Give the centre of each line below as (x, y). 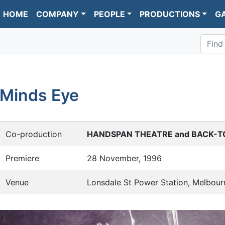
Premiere (22, 158)
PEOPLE (109, 14)
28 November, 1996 (124, 158)
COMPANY (58, 14)
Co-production (34, 134)
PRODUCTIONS (170, 14)
